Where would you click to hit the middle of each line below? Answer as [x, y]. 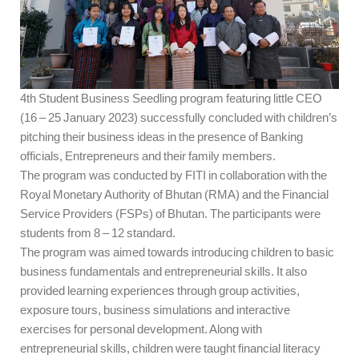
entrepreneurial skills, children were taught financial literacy [170, 349]
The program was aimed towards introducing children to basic [177, 252]
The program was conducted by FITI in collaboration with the [173, 175]
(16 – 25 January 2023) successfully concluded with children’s [179, 118]
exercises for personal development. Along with [141, 329]
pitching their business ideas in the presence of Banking [161, 137]
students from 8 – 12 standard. [98, 233]
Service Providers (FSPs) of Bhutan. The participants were [170, 214]
